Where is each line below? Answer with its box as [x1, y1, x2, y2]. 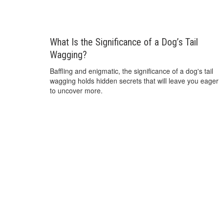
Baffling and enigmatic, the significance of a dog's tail [50, 66, 213, 76]
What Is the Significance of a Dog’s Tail [50, 36, 198, 48]
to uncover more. [50, 85, 103, 95]
